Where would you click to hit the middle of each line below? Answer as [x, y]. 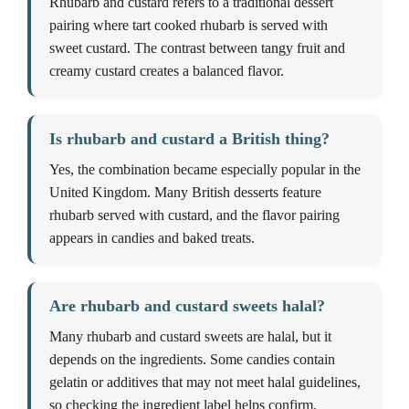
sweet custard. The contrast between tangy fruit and [197, 48]
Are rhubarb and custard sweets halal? [187, 306]
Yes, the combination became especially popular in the [205, 170]
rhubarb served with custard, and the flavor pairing [194, 215]
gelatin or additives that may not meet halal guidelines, [205, 383]
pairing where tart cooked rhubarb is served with [189, 26]
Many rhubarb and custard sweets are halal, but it [190, 337]
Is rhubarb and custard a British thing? [189, 139]
